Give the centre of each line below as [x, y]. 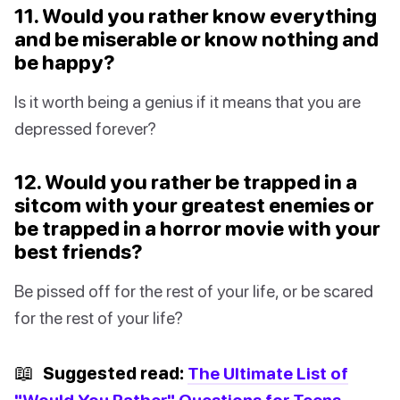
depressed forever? [85, 129]
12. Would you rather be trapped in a [186, 182]
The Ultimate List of [268, 373]
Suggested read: [113, 373]
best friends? [79, 252]
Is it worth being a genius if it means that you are [187, 102]
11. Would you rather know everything [196, 16]
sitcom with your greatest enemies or [194, 205]
